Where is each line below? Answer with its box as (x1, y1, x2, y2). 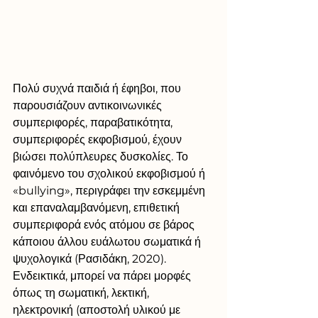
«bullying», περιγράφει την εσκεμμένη (13, 183, 208, 197)
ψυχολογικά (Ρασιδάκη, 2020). (13, 251, 169, 265)
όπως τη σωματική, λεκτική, (13, 285, 152, 300)
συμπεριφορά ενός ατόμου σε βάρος (13, 217, 197, 231)
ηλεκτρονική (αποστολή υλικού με (13, 302, 183, 317)
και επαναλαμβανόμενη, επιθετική (13, 200, 182, 214)
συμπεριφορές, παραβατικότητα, (13, 115, 175, 129)
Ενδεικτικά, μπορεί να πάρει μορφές (13, 268, 194, 283)
